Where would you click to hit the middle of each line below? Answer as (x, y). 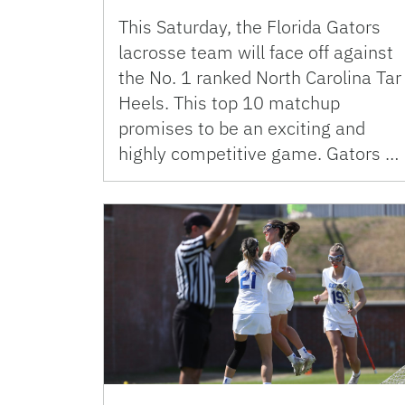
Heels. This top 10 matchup (229, 103)
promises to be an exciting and (242, 128)
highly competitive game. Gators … (259, 154)
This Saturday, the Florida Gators (250, 27)
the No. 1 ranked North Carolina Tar (260, 78)
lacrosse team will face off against (256, 52)
